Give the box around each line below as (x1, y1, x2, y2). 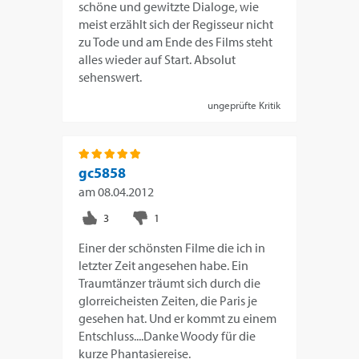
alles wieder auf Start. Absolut (79, 50, 236, 67)
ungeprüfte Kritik (207, 98, 280, 111)
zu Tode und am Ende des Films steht (79, 33, 273, 50)
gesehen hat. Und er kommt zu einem (79, 309, 277, 326)
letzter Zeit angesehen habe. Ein (79, 256, 249, 273)
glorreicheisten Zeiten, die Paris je (79, 292, 258, 309)
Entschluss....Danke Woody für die (79, 327, 256, 344)
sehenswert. (79, 68, 143, 85)
